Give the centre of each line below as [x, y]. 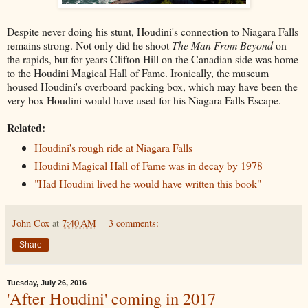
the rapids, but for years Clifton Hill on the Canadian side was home [153, 59]
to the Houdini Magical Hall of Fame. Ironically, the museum [138, 73]
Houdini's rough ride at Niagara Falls [113, 148]
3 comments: [134, 223]
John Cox [31, 223]
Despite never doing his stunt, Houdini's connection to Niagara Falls [153, 32]
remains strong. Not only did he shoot [89, 45]
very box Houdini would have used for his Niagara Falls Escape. [144, 100]
